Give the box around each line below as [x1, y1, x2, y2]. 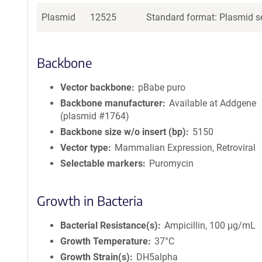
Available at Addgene [169, 98, 257, 109]
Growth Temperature [60, 236, 148, 247]
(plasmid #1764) [60, 111, 129, 122]
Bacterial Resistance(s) [60, 220, 158, 231]
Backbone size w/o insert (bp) [60, 126, 186, 137]
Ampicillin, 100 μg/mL [164, 220, 256, 231]
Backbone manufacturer [60, 98, 163, 109]
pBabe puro [138, 82, 186, 93]
